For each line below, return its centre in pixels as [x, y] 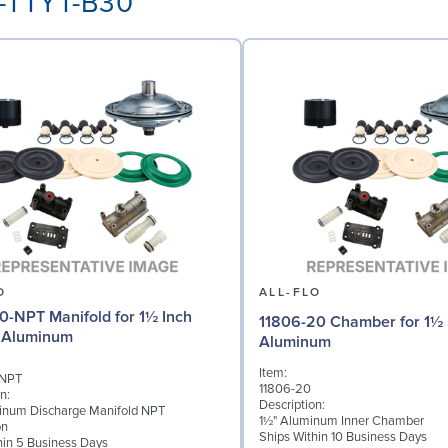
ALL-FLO [290, 292]
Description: [292, 405]
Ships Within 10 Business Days [343, 437]
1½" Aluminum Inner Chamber [341, 421]
